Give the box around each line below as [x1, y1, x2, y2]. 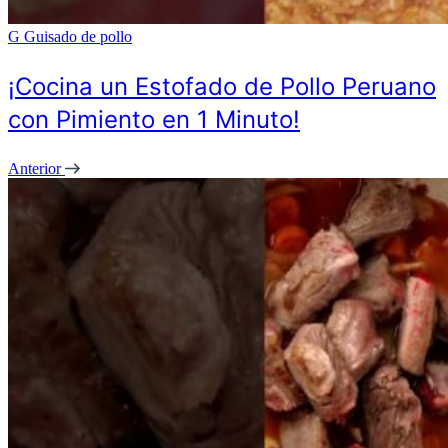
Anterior [8, 159, 65, 177]
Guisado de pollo [24, 27, 132, 45]
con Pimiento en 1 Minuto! [8, 104, 300, 134]
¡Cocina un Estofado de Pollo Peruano [8, 71, 436, 101]
